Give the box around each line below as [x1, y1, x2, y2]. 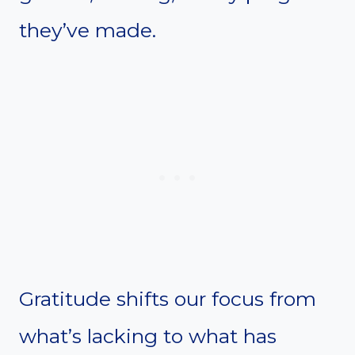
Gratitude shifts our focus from [19, 286, 316, 311]
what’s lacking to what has [19, 323, 277, 348]
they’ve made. [19, 17, 156, 42]
